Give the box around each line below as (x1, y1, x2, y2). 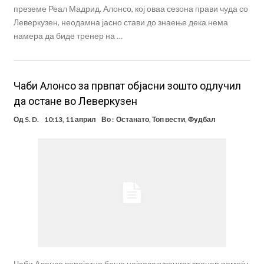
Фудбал (187, 115, 216, 124)
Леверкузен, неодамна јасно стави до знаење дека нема (13, 17, 228, 28)
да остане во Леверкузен (13, 95, 137, 108)
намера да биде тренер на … (13, 31, 123, 41)
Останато (115, 115, 149, 124)
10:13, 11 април (44, 115, 96, 124)
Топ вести (151, 115, 185, 124)
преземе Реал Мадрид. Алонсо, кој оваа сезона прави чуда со (13, 4, 248, 14)
